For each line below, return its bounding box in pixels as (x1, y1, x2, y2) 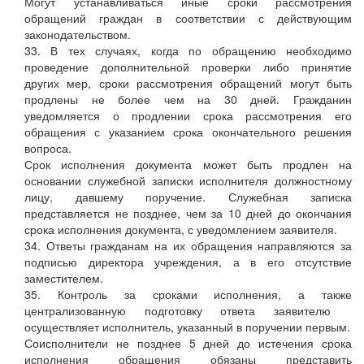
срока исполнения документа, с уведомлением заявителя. (24, 221, 337, 238)
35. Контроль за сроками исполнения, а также (24, 286, 352, 303)
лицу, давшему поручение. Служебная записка (24, 188, 352, 206)
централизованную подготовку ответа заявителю (24, 302, 352, 319)
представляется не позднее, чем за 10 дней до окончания (24, 205, 352, 222)
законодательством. (24, 26, 131, 43)
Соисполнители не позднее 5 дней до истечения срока (24, 335, 352, 352)
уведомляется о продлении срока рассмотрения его (24, 107, 352, 124)
